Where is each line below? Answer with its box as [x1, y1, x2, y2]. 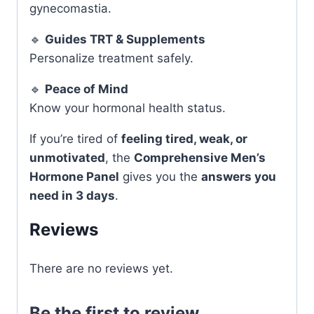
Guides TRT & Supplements [45, 32, 205, 46]
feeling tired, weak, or [121, 131, 247, 146]
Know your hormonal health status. [29, 100, 226, 115]
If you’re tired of [29, 131, 121, 146]
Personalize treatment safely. [29, 50, 193, 65]
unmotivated [29, 150, 105, 165]
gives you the [119, 169, 201, 184]
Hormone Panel [29, 169, 119, 184]
